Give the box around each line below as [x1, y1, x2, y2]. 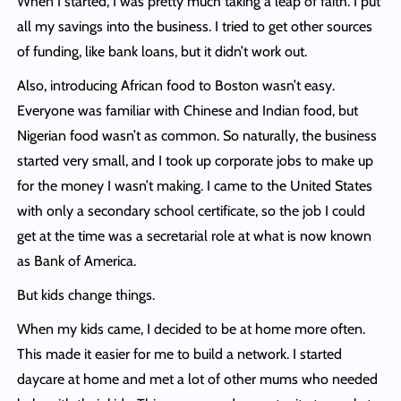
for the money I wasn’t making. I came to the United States [16, 176, 372, 194]
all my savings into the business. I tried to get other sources [16, 17, 372, 35]
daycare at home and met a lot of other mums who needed [16, 370, 378, 388]
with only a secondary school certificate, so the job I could [16, 201, 365, 219]
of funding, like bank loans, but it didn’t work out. [16, 42, 314, 60]
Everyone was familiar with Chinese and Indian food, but [16, 101, 358, 119]
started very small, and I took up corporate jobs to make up [16, 151, 373, 169]
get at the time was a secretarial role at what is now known [16, 226, 371, 244]
